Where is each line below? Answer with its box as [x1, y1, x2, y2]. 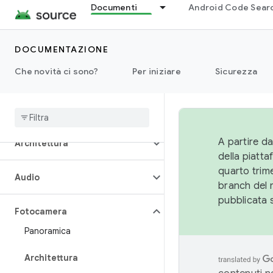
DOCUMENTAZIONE [15, 44, 108, 55]
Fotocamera [15, 206, 67, 217]
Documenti [90, 2, 138, 13]
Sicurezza [214, 66, 257, 77]
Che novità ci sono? [15, 66, 98, 77]
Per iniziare [132, 66, 181, 77]
